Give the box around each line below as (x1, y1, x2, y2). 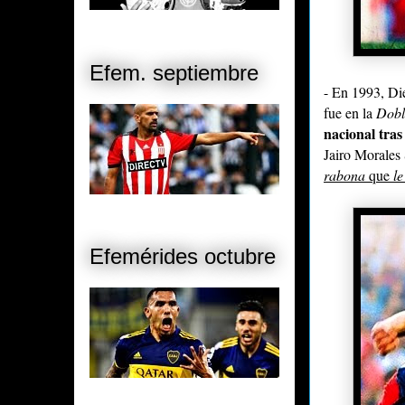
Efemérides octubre (89, 244, 276, 269)
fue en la (324, 102, 376, 122)
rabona (324, 165, 369, 184)
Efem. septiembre (89, 60, 259, 85)
